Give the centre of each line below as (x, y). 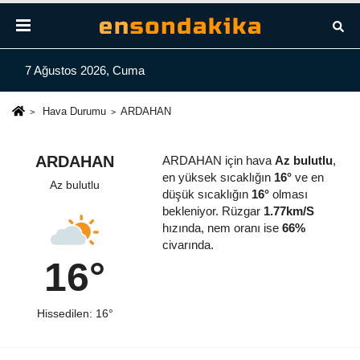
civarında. (188, 245)
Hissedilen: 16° (75, 314)
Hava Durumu (74, 111)
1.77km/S (288, 211)
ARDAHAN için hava (218, 161)
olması (288, 194)
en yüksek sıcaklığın (218, 178)
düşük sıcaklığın (207, 194)
